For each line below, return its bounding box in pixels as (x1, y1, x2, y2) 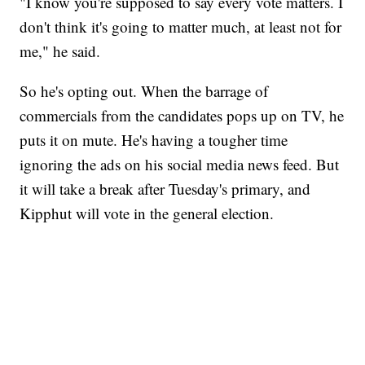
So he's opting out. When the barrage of (20, 81, 269, 102)
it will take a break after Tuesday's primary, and (20, 178, 311, 200)
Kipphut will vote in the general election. (20, 203, 275, 224)
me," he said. (20, 41, 101, 62)
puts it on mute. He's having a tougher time (20, 130, 288, 151)
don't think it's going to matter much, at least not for (20, 16, 342, 37)
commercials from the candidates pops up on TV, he (20, 105, 345, 126)
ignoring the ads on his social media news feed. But (20, 154, 340, 175)
